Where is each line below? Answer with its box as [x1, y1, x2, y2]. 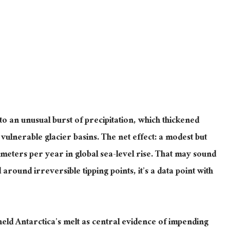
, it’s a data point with [133, 163, 213, 181]
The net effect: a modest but [101, 129, 207, 147]
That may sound [155, 146, 216, 164]
